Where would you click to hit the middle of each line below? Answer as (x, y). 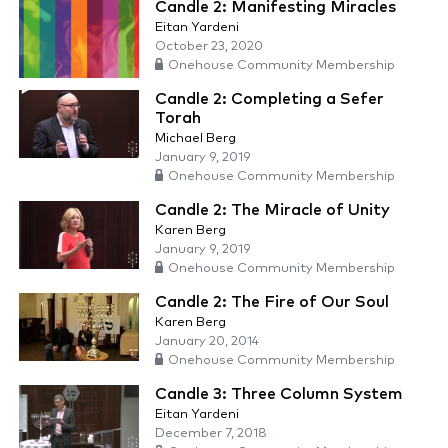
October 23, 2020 (209, 47)
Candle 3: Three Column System (279, 394)
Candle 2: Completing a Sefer (269, 99)
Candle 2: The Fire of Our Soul (272, 302)
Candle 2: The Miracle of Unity (272, 210)
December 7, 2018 (211, 434)
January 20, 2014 (207, 342)
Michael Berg (195, 139)
